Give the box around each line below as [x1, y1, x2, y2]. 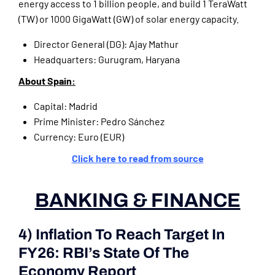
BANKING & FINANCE [34, 190, 241, 212]
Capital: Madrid [34, 100, 98, 112]
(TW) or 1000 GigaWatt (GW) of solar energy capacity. [18, 13, 239, 25]
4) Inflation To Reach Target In [18, 227, 225, 243]
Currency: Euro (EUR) [34, 131, 124, 143]
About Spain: [18, 75, 76, 87]
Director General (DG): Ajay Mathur [34, 38, 179, 50]
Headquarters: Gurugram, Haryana [34, 53, 180, 66]
